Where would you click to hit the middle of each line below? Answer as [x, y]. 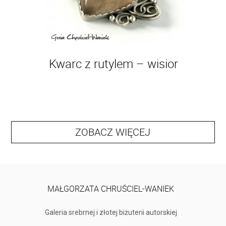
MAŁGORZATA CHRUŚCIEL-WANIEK [111, 189]
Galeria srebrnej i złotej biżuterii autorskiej [111, 212]
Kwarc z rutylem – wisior [113, 64]
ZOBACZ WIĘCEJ [113, 132]
